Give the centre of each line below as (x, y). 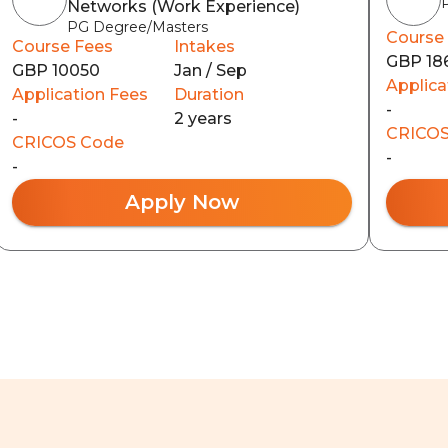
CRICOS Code (67, 142)
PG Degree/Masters (137, 27)
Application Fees (79, 94)
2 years (202, 118)
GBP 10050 (55, 70)
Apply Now (181, 202)
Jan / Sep (210, 70)
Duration (208, 94)
